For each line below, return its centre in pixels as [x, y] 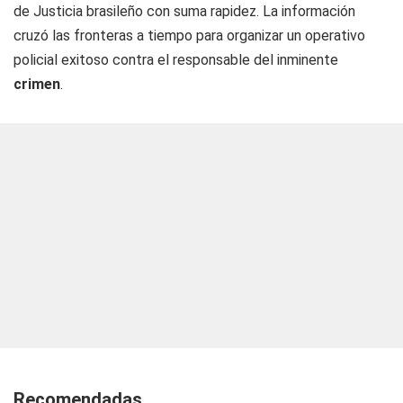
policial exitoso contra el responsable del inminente [176, 60]
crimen [37, 84]
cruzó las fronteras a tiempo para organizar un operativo [189, 36]
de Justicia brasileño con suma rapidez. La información [184, 11]
